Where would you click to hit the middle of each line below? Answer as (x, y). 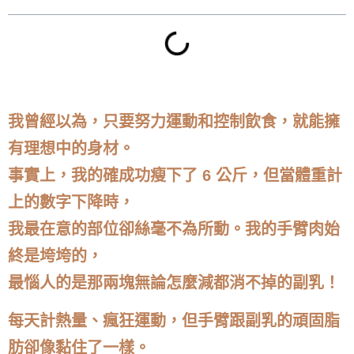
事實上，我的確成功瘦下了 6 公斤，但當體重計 (175, 175)
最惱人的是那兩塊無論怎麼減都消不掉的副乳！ (174, 283)
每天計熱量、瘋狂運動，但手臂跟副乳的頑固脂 (174, 321)
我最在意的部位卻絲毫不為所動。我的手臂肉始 (174, 229)
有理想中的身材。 (71, 149)
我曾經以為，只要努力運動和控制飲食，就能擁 (174, 122)
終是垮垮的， (55, 256)
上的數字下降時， (71, 202)
